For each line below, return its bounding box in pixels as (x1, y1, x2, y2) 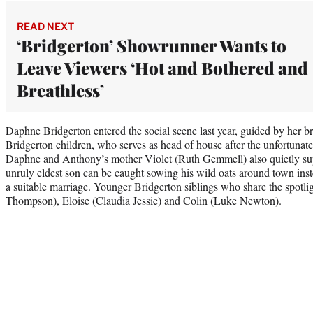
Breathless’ (17, 78, 108, 101)
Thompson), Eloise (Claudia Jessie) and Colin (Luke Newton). (6, 192, 282, 208)
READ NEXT (17, 20, 74, 32)
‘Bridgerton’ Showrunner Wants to (17, 34, 286, 57)
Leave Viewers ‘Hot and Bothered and (17, 56, 308, 79)
